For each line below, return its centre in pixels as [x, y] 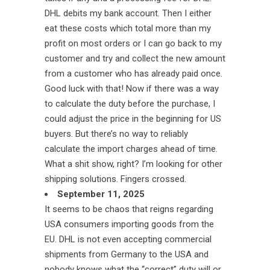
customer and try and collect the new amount [135, 58]
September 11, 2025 [101, 194]
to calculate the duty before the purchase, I [130, 104]
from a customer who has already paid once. [133, 74]
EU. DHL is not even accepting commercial [128, 239]
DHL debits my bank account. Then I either [128, 13]
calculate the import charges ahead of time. [131, 149]
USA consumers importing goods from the [129, 224]
